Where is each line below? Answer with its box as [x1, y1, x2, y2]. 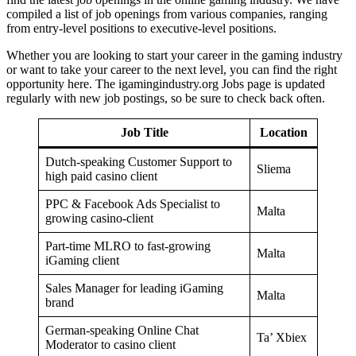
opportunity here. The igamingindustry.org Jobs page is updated [6, 76, 325, 91]
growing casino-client [45, 211, 153, 225]
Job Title [120, 125, 168, 139]
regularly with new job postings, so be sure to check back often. [6, 91, 325, 105]
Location [260, 125, 308, 139]
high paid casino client [45, 168, 157, 183]
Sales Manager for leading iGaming [45, 281, 223, 295]
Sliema [257, 161, 291, 176]
